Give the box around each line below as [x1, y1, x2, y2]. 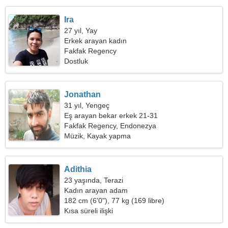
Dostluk [64, 57, 89, 65]
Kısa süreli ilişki [64, 207, 113, 215]
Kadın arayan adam [64, 186, 128, 194]
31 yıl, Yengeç [64, 101, 110, 109]
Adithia [64, 165, 92, 174]
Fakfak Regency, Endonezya [64, 122, 157, 130]
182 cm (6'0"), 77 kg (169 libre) [64, 196, 165, 205]
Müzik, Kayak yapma [64, 132, 131, 140]
